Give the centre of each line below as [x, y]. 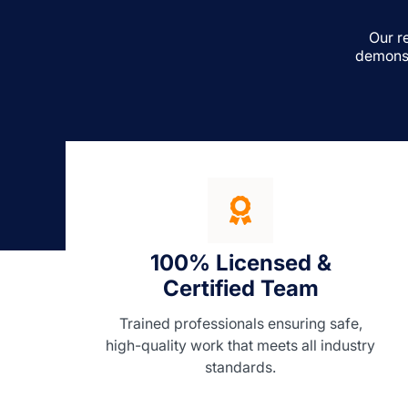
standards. [240, 367]
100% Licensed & [240, 263]
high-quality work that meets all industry [240, 346]
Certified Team [240, 289]
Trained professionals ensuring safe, [240, 324]
